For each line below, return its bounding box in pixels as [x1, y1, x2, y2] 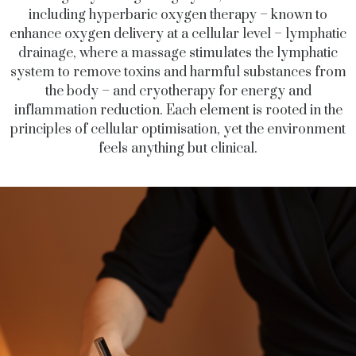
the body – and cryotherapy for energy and [44, 83, 311, 101]
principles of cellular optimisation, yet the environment [10, 121, 346, 139]
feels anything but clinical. [99, 140, 257, 158]
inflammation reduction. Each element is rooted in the [14, 102, 342, 120]
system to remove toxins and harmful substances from [10, 64, 346, 82]
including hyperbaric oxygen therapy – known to [29, 6, 327, 25]
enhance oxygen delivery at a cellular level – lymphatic [10, 25, 346, 44]
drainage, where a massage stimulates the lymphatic [18, 44, 338, 63]
